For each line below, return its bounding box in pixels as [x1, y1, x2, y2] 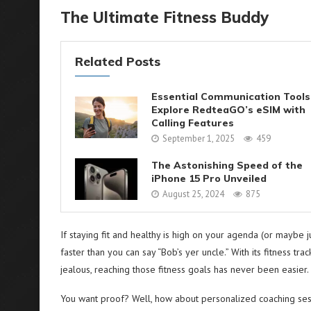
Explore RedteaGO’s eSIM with [151, 103, 305, 116]
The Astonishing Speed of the [151, 158, 303, 171]
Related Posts [75, 53, 160, 69]
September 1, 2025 [162, 133, 235, 144]
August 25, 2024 [162, 187, 224, 200]
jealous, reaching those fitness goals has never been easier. [60, 263, 309, 276]
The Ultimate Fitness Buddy [60, 8, 269, 27]
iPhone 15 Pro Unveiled [151, 171, 267, 185]
